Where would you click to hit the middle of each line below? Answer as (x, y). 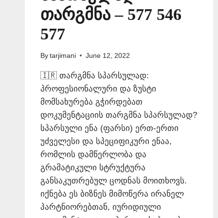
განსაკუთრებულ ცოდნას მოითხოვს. (114, 181)
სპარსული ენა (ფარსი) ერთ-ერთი (109, 128)
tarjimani (63, 55)
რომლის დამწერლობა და (93, 154)
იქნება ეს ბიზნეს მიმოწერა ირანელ (112, 194)
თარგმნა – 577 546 (111, 15)
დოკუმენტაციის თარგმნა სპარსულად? (119, 115)
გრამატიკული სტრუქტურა (93, 167)
